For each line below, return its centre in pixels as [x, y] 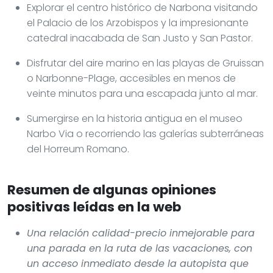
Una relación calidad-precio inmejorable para [141, 233]
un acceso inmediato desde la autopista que [138, 263]
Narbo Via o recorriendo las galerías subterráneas [145, 133]
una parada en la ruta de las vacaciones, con [140, 248]
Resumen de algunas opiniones [112, 190]
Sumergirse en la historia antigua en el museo [135, 118]
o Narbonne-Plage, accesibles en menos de [131, 78]
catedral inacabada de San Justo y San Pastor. [140, 38]
